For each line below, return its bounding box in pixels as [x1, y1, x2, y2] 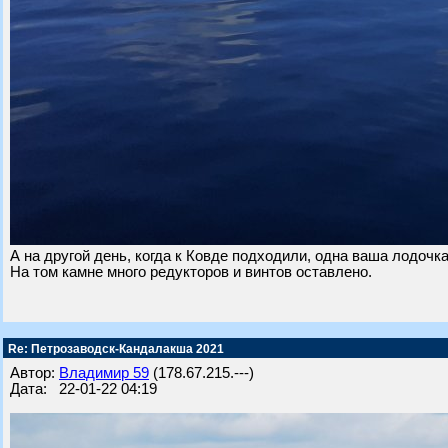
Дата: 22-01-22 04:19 [10, 381, 157, 397]
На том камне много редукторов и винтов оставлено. [10, 264, 372, 280]
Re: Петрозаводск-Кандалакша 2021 [5, 342, 224, 356]
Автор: [10, 365, 59, 381]
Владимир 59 [59, 365, 149, 381]
